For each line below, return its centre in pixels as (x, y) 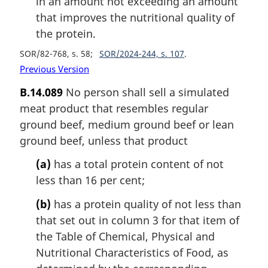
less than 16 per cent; (90, 180)
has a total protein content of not (137, 164)
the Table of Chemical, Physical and (125, 237)
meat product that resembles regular (114, 108)
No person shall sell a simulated (146, 92)
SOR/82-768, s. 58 (55, 54)
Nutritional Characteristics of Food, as (132, 253)
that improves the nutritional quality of (135, 18)
